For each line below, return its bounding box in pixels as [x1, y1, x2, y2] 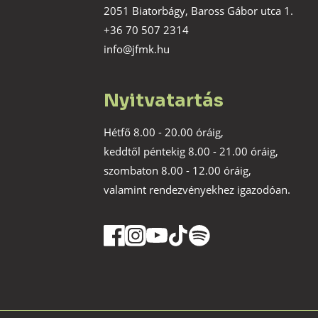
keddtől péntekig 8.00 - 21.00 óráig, [104, 143, 278, 158]
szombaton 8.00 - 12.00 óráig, [104, 163, 251, 177]
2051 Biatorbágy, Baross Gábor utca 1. [104, 3, 293, 18]
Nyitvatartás [104, 89, 224, 111]
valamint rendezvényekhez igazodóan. [104, 182, 290, 197]
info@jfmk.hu [104, 41, 170, 56]
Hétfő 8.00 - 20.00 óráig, [104, 124, 224, 139]
